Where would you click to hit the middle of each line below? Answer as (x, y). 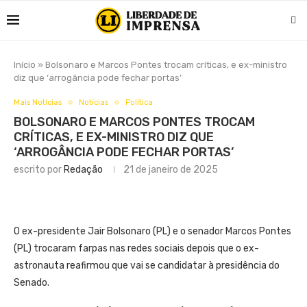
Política (139, 102)
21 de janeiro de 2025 (171, 170)
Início (25, 65)
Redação (83, 170)
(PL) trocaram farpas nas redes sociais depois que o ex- (136, 248)
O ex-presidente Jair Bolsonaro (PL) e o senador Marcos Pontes (152, 231)
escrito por (39, 170)
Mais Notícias (38, 102)
